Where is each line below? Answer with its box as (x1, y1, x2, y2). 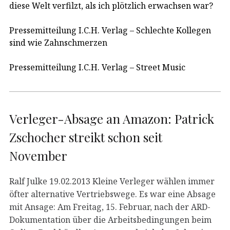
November (9, 147, 67, 164)
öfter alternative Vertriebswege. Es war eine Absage (9, 188, 216, 200)
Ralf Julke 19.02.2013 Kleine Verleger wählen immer (9, 175, 215, 187)
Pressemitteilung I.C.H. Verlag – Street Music (9, 61, 185, 73)
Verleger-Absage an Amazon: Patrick (9, 110, 214, 127)
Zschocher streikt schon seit (9, 128, 162, 145)
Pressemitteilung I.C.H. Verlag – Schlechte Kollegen (9, 24, 211, 36)
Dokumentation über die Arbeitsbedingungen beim (9, 214, 212, 225)
